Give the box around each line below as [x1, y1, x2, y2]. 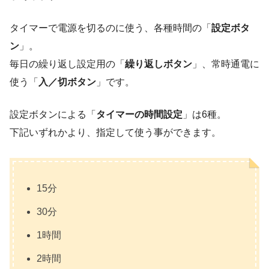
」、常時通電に [192, 58, 259, 69]
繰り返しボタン [125, 58, 192, 69]
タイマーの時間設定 [96, 109, 183, 119]
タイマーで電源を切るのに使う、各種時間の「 [10, 22, 211, 33]
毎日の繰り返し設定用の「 [10, 58, 125, 69]
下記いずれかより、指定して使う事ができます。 [10, 127, 221, 138]
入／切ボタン [38, 76, 96, 87]
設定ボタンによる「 [10, 109, 96, 119]
